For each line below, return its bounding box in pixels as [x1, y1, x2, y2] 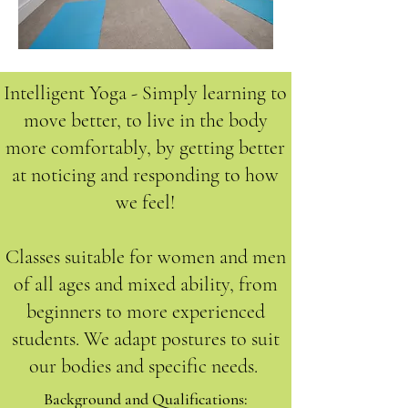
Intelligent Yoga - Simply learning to [4, 81, 287, 105]
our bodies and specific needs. [28, 354, 262, 378]
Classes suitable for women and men [5, 245, 286, 269]
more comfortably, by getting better [5, 136, 285, 159]
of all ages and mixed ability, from [13, 272, 278, 296]
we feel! [116, 190, 175, 214]
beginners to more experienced [25, 300, 265, 323]
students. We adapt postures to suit [11, 327, 280, 351]
